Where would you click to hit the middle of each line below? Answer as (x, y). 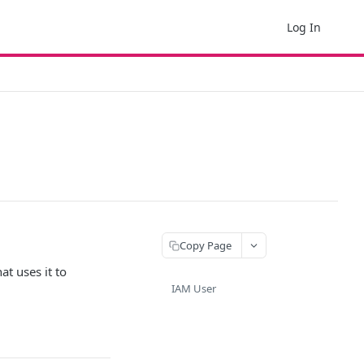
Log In (304, 27)
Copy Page (206, 245)
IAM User (194, 288)
